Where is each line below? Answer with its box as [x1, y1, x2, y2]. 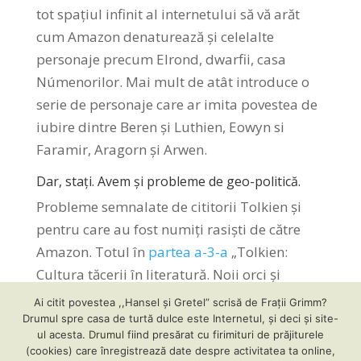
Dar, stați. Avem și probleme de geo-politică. [35, 172, 301, 190]
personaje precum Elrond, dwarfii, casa [35, 49, 286, 68]
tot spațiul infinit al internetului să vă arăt [35, 4, 300, 23]
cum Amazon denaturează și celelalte [35, 27, 274, 46]
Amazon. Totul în [35, 242, 148, 261]
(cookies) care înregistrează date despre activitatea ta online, [26, 344, 335, 357]
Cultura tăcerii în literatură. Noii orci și [35, 264, 280, 284]
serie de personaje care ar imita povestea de [35, 94, 317, 114]
